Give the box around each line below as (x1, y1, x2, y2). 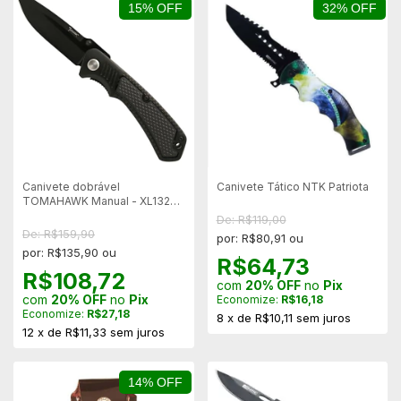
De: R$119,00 (216, 212, 286, 226)
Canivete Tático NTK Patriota (216, 180, 369, 193)
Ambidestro (22, 209, 84, 222)
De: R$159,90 (22, 226, 95, 241)
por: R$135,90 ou (22, 245, 116, 260)
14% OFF (128, 375, 183, 389)
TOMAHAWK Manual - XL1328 (22, 194, 177, 208)
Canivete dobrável (22, 180, 120, 193)
